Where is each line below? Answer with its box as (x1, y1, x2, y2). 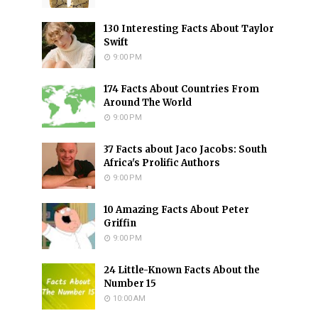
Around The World (104, 97, 192, 109)
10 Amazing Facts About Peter (104, 204, 249, 216)
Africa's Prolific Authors (104, 157, 220, 169)
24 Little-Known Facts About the (104, 264, 260, 276)
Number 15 (104, 278, 156, 290)
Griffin (104, 217, 136, 229)
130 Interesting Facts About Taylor (104, 23, 274, 35)
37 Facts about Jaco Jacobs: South (104, 143, 267, 155)
